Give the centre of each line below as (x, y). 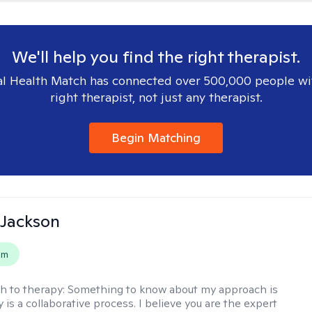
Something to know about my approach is (173, 289)
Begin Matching (156, 138)
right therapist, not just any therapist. (156, 97)
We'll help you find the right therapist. (156, 57)
